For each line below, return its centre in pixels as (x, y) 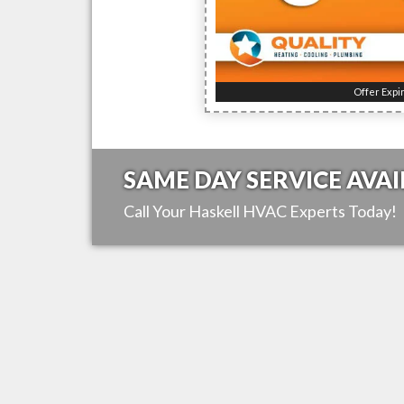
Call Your (156, 211)
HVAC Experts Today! (318, 211)
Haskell (214, 211)
